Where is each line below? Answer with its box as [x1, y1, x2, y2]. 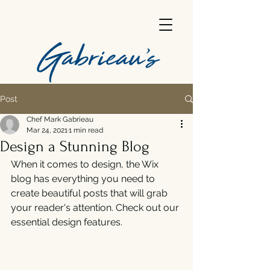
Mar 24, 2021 [27, 126, 67, 134]
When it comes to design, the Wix [11, 159, 161, 170]
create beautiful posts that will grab [11, 187, 170, 199]
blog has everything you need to [11, 173, 157, 184]
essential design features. [11, 216, 125, 228]
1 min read [69, 126, 103, 134]
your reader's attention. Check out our [11, 202, 181, 213]
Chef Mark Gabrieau [27, 115, 93, 124]
